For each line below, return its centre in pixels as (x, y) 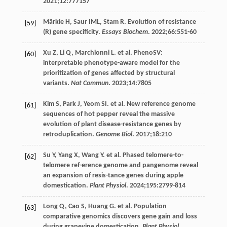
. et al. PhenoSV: (138, 53)
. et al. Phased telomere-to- (143, 155)
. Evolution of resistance (160, 22)
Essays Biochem (125, 32)
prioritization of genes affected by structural (109, 73)
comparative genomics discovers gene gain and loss (120, 216)
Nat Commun (89, 83)
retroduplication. (69, 134)
